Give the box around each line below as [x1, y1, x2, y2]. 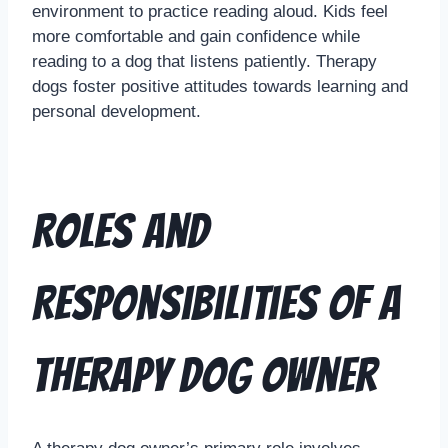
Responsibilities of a [32, 278, 401, 330]
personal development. [32, 102, 201, 122]
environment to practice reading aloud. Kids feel [32, 2, 388, 22]
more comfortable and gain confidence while [32, 27, 360, 47]
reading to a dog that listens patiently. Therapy [32, 52, 377, 72]
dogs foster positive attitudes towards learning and [32, 77, 408, 97]
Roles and [32, 206, 210, 258]
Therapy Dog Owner [32, 350, 377, 402]
